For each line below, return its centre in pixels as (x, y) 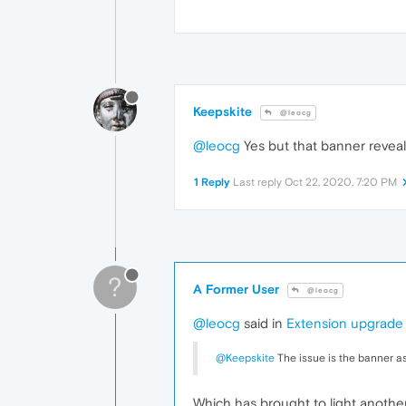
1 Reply (212, 182)
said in (263, 323)
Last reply (259, 182)
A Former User (236, 289)
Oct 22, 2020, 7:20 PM (341, 182)
